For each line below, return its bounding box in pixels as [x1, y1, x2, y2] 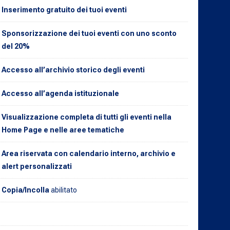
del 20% [1, 42, 30, 50]
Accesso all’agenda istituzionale [1, 89, 119, 98]
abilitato [50, 185, 77, 194]
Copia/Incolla [1, 185, 51, 194]
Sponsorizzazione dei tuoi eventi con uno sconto [1, 29, 177, 37]
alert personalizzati [1, 162, 72, 170]
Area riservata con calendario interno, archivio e [1, 149, 176, 158]
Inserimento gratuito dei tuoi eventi [1, 5, 127, 14]
